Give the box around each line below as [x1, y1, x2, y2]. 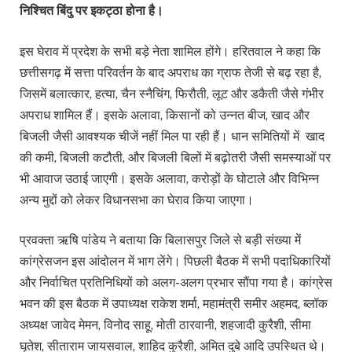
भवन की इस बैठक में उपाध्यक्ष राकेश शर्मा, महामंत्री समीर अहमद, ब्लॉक [20, 296, 328, 312]
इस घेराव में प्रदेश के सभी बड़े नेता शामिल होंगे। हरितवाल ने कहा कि [20, 43, 321, 59]
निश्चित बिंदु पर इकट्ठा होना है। [20, 3, 163, 19]
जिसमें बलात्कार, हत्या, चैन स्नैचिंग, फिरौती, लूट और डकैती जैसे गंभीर [20, 86, 324, 101]
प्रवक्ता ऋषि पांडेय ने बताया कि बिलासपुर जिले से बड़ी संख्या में [20, 233, 301, 248]
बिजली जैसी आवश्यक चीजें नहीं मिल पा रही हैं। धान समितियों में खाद [20, 128, 324, 144]
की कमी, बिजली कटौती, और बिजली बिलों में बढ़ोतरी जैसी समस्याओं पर [20, 149, 331, 165]
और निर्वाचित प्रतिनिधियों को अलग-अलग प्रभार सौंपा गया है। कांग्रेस [20, 275, 332, 291]
